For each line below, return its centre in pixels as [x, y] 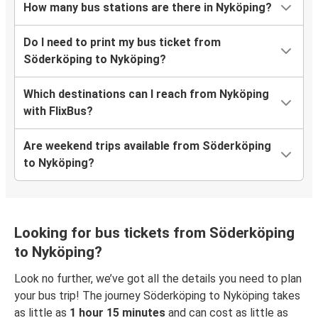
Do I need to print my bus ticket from [122, 43]
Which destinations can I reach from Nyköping [146, 94]
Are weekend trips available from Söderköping [147, 146]
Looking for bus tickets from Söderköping [154, 233]
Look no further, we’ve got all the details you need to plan [158, 279]
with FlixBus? [58, 111]
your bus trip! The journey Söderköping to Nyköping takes [157, 296]
